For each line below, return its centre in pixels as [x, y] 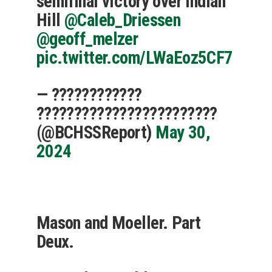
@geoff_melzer [87, 39]
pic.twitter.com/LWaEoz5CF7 [134, 57]
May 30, [183, 132]
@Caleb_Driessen [122, 20]
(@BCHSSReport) [96, 132]
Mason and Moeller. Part [118, 223]
